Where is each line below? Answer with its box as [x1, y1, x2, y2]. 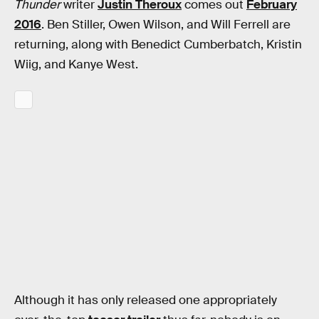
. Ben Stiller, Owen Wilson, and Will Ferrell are [41, 17, 291, 33]
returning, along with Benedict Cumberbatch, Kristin [14, 37, 302, 53]
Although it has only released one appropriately [14, 293, 277, 308]
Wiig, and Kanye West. [14, 57, 138, 73]
